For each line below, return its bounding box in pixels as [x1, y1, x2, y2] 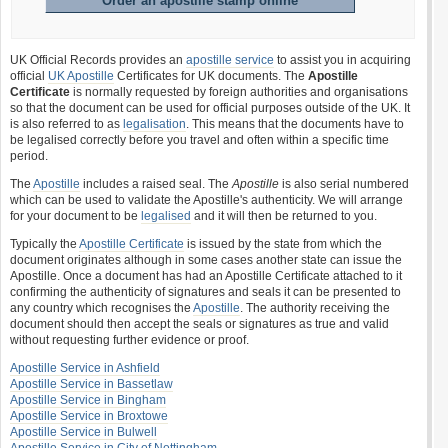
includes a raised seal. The [80, 177, 232, 191]
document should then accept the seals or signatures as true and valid [10, 317, 389, 331]
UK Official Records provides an [10, 53, 186, 67]
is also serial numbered [279, 177, 409, 191]
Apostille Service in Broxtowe [10, 409, 168, 423]
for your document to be [10, 209, 141, 223]
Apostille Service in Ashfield [10, 361, 160, 375]
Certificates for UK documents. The [114, 69, 308, 83]
